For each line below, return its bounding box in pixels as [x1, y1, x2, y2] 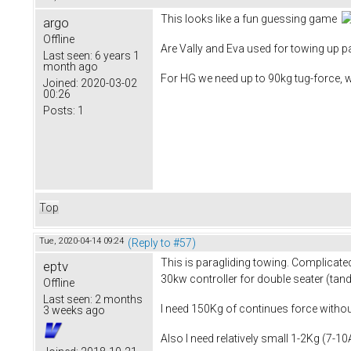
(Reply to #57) [128, 237, 196, 250]
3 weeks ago [43, 304, 105, 317]
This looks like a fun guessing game [161, 13, 342, 26]
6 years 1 [92, 49, 139, 63]
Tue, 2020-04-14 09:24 [39, 236, 124, 247]
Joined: [43, 77, 78, 90]
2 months [92, 293, 143, 306]
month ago [43, 60, 98, 74]
